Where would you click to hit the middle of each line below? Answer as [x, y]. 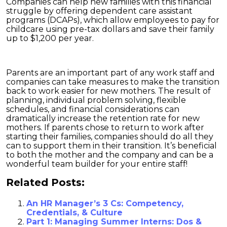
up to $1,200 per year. [50, 38]
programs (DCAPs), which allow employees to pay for [113, 20]
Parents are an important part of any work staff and [110, 72]
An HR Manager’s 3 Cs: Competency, [105, 203]
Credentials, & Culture [74, 212]
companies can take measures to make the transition [113, 82]
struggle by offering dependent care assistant [99, 11]
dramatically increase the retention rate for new [103, 118]
